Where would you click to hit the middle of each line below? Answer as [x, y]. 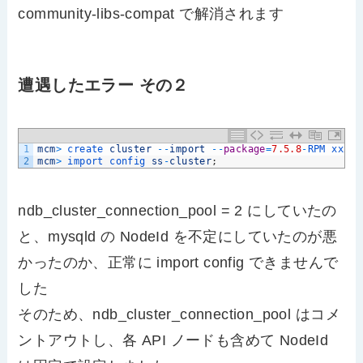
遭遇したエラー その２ [103, 85]
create [89, 149]
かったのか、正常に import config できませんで [178, 263]
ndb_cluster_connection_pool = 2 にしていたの [177, 211]
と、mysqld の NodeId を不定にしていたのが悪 [178, 237]
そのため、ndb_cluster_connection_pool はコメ [179, 315]
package [244, 149]
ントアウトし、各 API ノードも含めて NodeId [173, 341]
